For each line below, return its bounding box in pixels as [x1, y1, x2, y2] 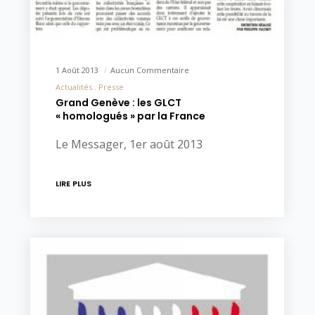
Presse [98, 81, 124, 92]
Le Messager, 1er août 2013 [55, 136, 202, 152]
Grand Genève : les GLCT [55, 95, 181, 110]
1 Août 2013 [55, 64, 101, 75]
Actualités [55, 81, 92, 92]
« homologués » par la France [55, 108, 205, 123]
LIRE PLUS [55, 177, 91, 189]
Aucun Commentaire [110, 64, 189, 75]
